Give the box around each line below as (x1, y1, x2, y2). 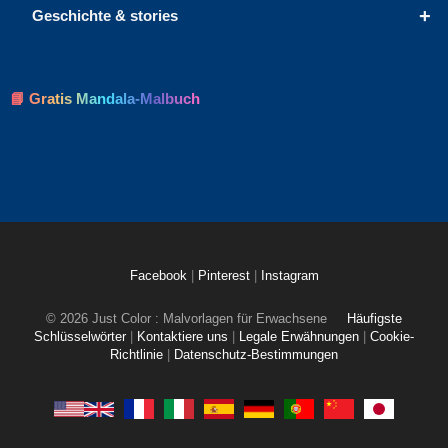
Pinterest (197, 269, 254, 284)
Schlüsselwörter (34, 330, 126, 345)
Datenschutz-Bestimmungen (174, 348, 338, 363)
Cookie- (370, 330, 414, 345)
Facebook (129, 269, 191, 284)
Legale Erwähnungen (239, 330, 359, 345)
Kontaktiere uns (137, 330, 228, 345)
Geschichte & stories (32, 7, 178, 25)
